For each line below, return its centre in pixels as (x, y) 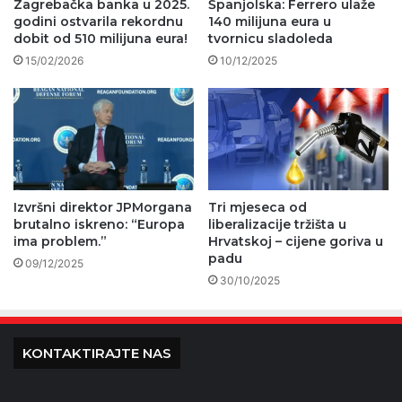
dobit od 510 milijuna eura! (100, 39)
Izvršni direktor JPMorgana (103, 207)
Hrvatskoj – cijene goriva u (296, 241)
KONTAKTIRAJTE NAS (97, 353)
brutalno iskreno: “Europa (99, 224)
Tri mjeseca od (258, 207)
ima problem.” (60, 241)
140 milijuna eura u (270, 22)
